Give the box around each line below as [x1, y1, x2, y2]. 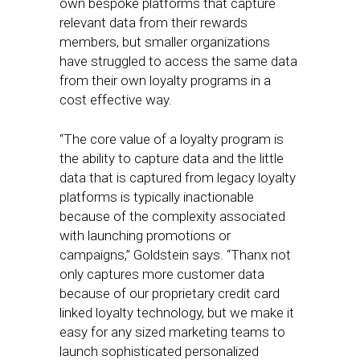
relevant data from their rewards [59, 14, 247, 31]
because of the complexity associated [59, 208, 285, 224]
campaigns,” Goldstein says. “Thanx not [59, 247, 291, 263]
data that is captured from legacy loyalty [59, 170, 296, 186]
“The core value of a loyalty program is [59, 131, 284, 147]
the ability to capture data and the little [59, 150, 284, 166]
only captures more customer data [59, 266, 264, 282]
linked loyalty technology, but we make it [59, 305, 294, 321]
